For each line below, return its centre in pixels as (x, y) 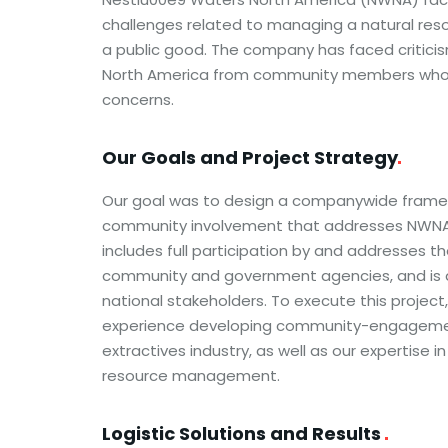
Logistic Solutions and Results (243, 433)
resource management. (191, 375)
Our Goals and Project (208, 157)
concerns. (138, 99)
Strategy (356, 157)
